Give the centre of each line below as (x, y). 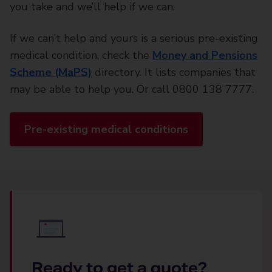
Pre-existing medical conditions (106, 129)
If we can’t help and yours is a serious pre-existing (134, 38)
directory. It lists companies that (174, 72)
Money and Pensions (205, 55)
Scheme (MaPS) (51, 72)
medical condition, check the (81, 55)
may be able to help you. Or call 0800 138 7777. (132, 89)
